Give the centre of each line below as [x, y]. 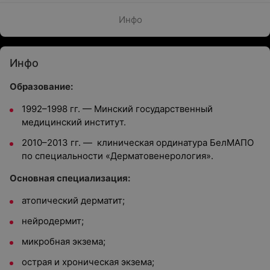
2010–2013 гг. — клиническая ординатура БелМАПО [138, 143]
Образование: [41, 86]
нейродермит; [53, 221]
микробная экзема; [64, 241]
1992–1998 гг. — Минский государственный [117, 109]
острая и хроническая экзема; [88, 262]
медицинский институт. [74, 122]
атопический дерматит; [73, 200]
